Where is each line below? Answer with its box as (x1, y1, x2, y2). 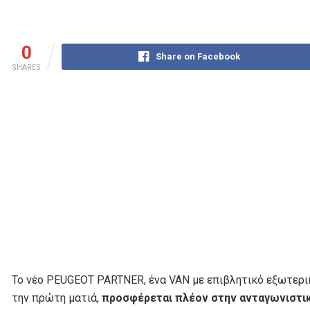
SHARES (12, 63, 41, 73)
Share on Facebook (155, 51, 240, 62)
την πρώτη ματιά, (12, 291, 102, 305)
